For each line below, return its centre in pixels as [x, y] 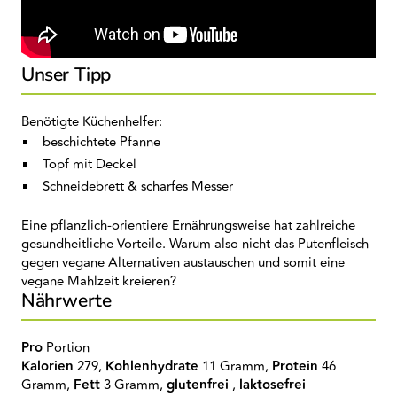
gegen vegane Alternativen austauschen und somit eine [183, 263]
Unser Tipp [66, 74]
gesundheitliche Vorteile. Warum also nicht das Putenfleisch [195, 244]
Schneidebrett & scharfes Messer [137, 187]
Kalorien [47, 366]
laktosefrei [272, 385]
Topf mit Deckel [91, 164]
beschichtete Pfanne [103, 142]
